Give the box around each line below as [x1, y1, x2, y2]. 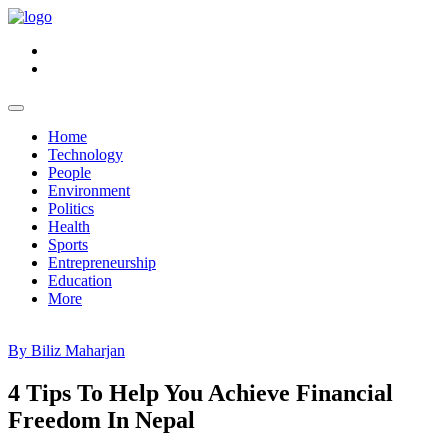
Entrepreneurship [48, 254, 156, 271]
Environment [48, 182, 130, 199]
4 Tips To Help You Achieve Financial [8, 379, 393, 406]
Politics [48, 200, 94, 217]
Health [48, 218, 90, 235]
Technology [48, 146, 123, 163]
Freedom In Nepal [8, 406, 195, 433]
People [48, 164, 91, 181]
